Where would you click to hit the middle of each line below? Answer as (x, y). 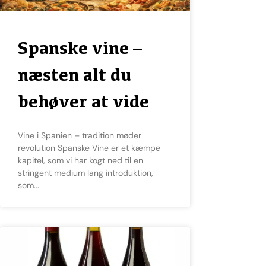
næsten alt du (75, 75)
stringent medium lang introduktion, (85, 173)
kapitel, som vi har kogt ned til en (80, 161)
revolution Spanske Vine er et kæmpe (89, 148)
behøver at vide (83, 102)
